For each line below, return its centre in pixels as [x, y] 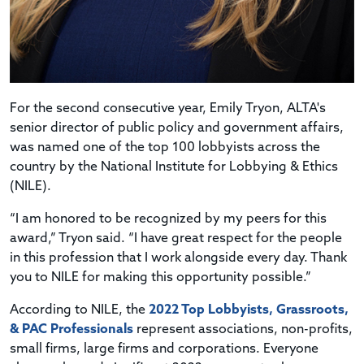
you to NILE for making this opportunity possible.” [160, 277]
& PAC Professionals [71, 329]
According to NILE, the [79, 310]
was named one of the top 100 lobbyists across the [165, 147]
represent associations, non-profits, [243, 329]
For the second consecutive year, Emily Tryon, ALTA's [168, 108]
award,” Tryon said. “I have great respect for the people [176, 238]
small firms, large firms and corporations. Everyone [164, 349]
